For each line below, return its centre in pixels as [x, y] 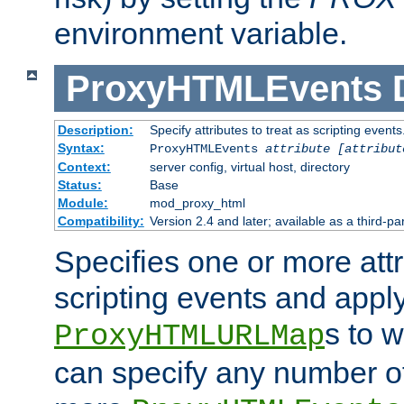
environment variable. [201, 34]
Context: [84, 167]
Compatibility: [101, 221]
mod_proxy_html [197, 203]
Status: [79, 185]
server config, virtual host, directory [249, 167]
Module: [83, 203]
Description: [95, 130]
